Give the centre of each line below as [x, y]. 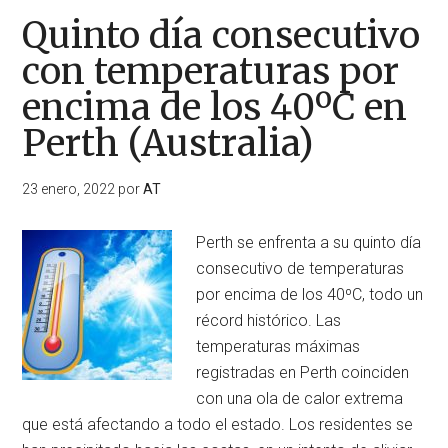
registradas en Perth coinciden [303, 372]
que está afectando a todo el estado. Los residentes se [218, 424]
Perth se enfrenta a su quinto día [309, 242]
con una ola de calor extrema [300, 398]
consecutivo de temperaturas [300, 268]
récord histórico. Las [269, 320]
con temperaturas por [211, 71]
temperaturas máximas [278, 346]
